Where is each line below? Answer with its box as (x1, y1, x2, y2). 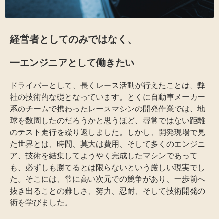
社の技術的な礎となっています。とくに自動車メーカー (10, 91, 205, 102)
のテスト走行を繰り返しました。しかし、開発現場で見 (10, 127, 205, 137)
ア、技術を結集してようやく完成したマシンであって (10, 150, 197, 160)
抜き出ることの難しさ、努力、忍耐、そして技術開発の (10, 185, 205, 196)
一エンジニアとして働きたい (10, 56, 134, 68)
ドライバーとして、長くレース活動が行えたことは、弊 (10, 80, 205, 90)
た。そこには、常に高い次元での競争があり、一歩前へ (10, 174, 205, 184)
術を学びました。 (10, 197, 72, 207)
